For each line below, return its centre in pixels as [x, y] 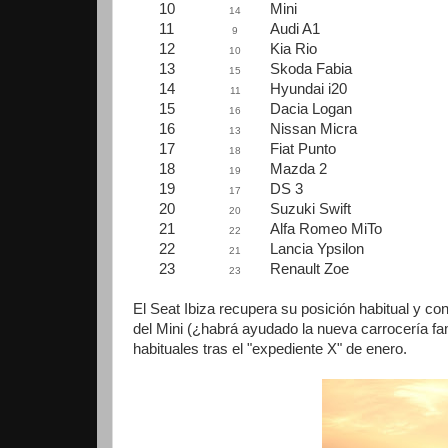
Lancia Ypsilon [317, 249]
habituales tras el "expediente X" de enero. [270, 349]
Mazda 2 [298, 169]
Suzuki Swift [310, 209]
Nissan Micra [313, 129]
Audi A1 [295, 29]
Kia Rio [293, 49]
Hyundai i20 [308, 89]
